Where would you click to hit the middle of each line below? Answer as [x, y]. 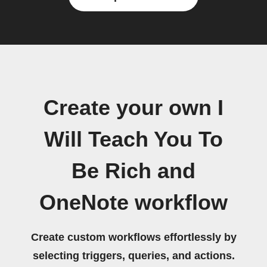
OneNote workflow [133, 203]
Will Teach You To [133, 139]
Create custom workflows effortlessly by [133, 237]
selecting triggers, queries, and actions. [133, 256]
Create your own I [133, 108]
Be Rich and [133, 171]
